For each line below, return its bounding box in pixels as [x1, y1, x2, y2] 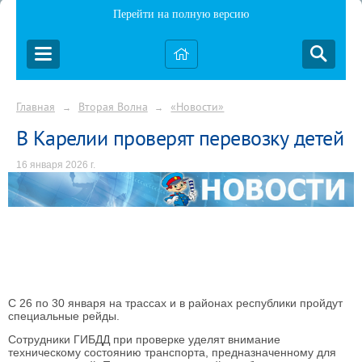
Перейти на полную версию [113, 8, 249, 20]
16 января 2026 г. [16, 158, 95, 170]
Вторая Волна [78, 99, 148, 114]
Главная [16, 99, 55, 114]
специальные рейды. [8, 309, 120, 322]
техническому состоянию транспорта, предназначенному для [8, 346, 336, 360]
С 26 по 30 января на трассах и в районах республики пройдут [8, 296, 343, 309]
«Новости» [170, 99, 225, 114]
